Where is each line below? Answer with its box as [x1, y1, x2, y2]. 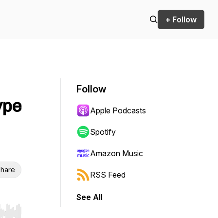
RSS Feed [90, 170, 126, 180]
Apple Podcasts [90, 106, 146, 115]
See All [76, 192, 103, 202]
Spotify [90, 127, 116, 137]
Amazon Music [90, 148, 143, 158]
